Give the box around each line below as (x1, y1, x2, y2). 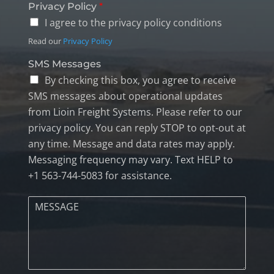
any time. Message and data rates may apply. (28, 137, 235, 151)
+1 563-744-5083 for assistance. (28, 169, 172, 183)
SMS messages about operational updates (28, 89, 223, 103)
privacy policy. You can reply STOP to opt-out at (28, 121, 246, 135)
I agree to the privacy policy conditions (44, 16, 222, 30)
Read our (28, 35, 63, 47)
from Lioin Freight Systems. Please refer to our (28, 105, 242, 119)
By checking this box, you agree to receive (44, 73, 236, 87)
